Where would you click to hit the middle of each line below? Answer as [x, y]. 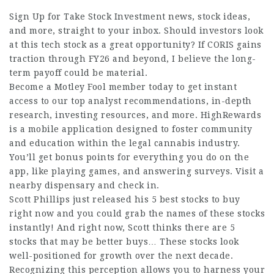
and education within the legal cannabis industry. [125, 143]
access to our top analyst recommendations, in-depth [131, 101]
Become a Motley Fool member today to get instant [123, 87]
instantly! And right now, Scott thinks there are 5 [122, 228]
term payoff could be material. [78, 73]
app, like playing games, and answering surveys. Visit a [137, 171]
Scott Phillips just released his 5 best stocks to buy [125, 199]
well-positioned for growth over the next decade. [121, 256]
